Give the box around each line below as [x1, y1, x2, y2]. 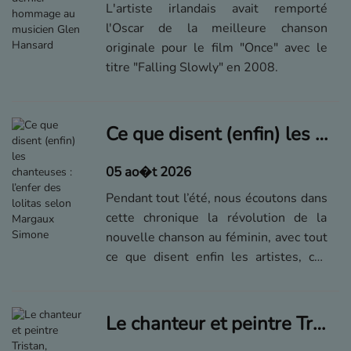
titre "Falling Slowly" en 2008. [105, 59, 278, 76]
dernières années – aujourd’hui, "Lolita [105, 268, 327, 285]
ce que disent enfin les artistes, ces [105, 248, 327, 266]
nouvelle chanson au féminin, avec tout [105, 229, 327, 246]
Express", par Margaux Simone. [105, 288, 280, 305]
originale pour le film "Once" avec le [105, 39, 327, 56]
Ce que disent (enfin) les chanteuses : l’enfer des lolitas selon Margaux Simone [314, 121, 327, 147]
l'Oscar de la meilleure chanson [105, 20, 327, 37]
